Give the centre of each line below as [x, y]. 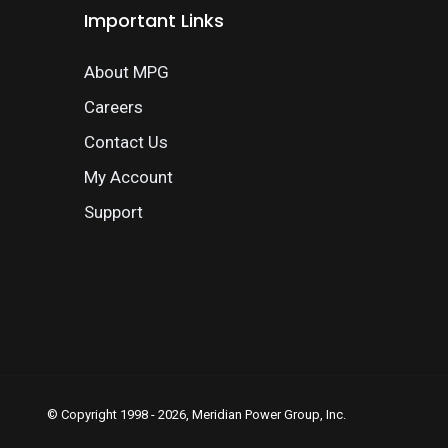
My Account [128, 177]
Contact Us [125, 142]
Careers [113, 107]
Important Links [153, 20]
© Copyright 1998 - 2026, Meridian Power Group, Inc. [196, 414]
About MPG [126, 72]
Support [113, 212]
